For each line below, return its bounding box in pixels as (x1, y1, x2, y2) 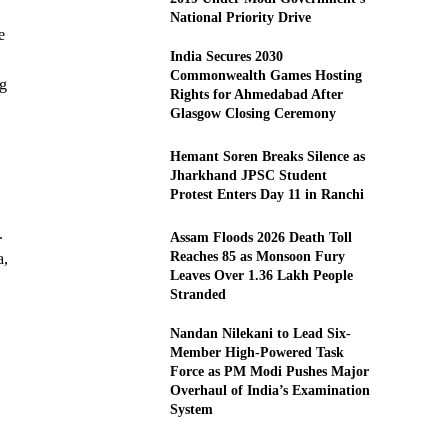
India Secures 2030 (169, 48, 283, 64)
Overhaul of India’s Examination (169, 383, 370, 399)
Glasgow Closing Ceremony (169, 105, 336, 121)
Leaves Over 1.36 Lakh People (169, 268, 353, 284)
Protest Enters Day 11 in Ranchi (169, 187, 364, 203)
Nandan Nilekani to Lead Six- (169, 326, 351, 342)
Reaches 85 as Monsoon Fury (169, 249, 345, 265)
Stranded (169, 287, 226, 303)
